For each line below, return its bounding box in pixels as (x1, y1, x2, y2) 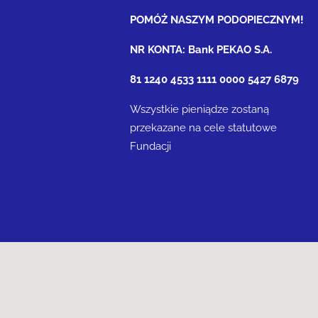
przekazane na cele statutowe (130, 121, 277, 134)
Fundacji (130, 140, 171, 153)
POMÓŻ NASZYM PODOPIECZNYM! (130, 13, 304, 26)
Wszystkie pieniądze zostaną (130, 103, 269, 116)
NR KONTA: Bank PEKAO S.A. (130, 43, 272, 56)
